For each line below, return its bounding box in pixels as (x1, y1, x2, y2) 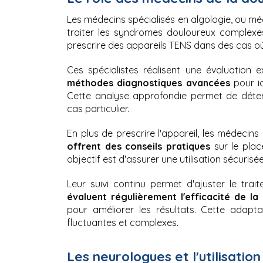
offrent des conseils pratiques (67, 140, 214, 152)
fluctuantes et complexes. (67, 216, 178, 228)
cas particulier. (67, 102, 129, 114)
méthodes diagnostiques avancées (67, 76, 234, 89)
